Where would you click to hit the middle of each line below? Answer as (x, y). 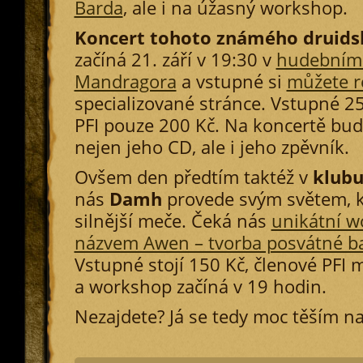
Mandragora (125, 81)
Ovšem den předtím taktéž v (193, 177)
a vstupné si (231, 81)
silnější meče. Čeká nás (173, 221)
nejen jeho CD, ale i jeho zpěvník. (211, 147)
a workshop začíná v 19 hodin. (200, 286)
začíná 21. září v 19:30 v (175, 60)
